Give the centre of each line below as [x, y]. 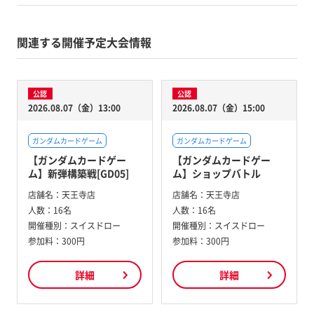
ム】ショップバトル [216, 173]
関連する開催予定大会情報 [84, 42]
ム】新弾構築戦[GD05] [78, 173]
